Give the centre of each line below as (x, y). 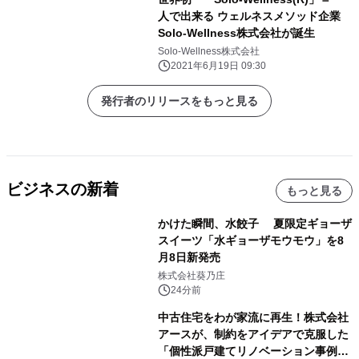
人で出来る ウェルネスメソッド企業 (254, 16)
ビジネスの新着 (63, 190)
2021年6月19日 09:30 (218, 66)
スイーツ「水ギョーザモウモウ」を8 (250, 241)
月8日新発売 (189, 258)
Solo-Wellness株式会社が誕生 (236, 33)
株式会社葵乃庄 (191, 276)
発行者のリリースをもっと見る (179, 101)
